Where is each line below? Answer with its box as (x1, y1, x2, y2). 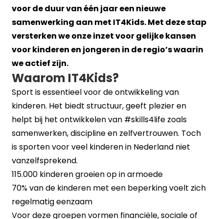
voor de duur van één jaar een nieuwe (12, 2, 166, 14)
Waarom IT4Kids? (12, 69, 119, 86)
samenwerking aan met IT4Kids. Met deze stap (12, 16, 206, 28)
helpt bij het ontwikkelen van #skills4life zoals (12, 113, 187, 125)
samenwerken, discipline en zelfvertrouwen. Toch (12, 127, 201, 139)
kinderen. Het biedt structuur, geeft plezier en (12, 100, 186, 111)
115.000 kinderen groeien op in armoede (12, 168, 163, 180)
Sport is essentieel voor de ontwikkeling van (12, 86, 179, 98)
